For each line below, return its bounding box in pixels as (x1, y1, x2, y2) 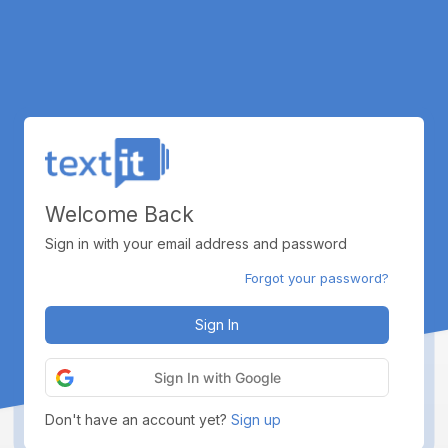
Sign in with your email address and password (45, 235, 347, 253)
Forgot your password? (245, 269, 389, 286)
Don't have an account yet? (45, 410, 231, 428)
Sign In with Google (153, 368, 281, 386)
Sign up (231, 410, 281, 428)
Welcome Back (45, 201, 194, 227)
